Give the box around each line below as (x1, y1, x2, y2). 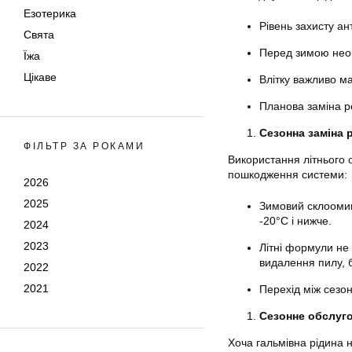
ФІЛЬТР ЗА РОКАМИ (24, 141, 145, 152)
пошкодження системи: (228, 167, 347, 181)
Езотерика (24, 7, 76, 20)
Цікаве (24, 71, 57, 83)
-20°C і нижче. (259, 214, 332, 227)
